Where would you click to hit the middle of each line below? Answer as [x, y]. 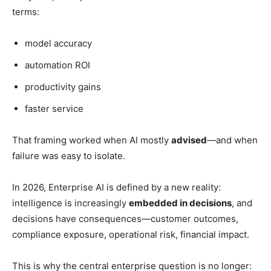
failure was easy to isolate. [69, 155]
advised [189, 140]
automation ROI [57, 65]
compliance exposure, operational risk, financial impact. [131, 234]
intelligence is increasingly [70, 203]
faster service [54, 108]
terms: [26, 11]
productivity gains [63, 87]
